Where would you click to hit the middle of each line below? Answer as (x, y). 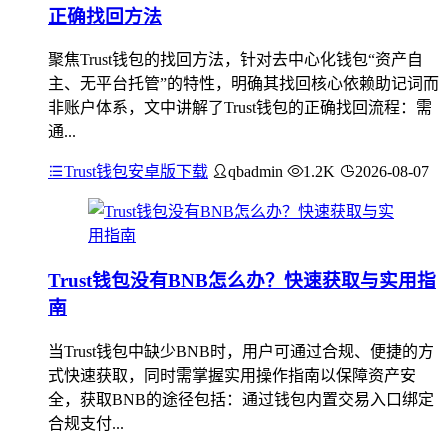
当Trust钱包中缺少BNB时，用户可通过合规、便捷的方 (241, 351)
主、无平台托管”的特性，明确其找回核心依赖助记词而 (243, 84)
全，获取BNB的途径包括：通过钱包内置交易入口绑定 (241, 399)
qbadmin (255, 172)
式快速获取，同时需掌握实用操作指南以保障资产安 (232, 375)
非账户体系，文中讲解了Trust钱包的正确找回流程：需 (240, 108)
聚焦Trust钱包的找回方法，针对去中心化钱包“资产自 (235, 60)
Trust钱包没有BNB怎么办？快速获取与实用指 (242, 280)
